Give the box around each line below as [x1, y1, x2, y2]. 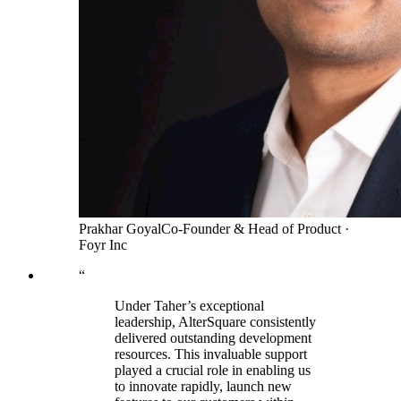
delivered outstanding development [115, 330, 311, 346]
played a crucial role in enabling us [115, 363, 311, 379]
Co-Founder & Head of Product [161, 221, 341, 237]
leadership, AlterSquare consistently [115, 314, 316, 330]
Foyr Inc [79, 237, 127, 253]
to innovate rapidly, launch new [115, 379, 292, 395]
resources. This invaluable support [115, 346, 307, 363]
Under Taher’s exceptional [115, 298, 264, 314]
